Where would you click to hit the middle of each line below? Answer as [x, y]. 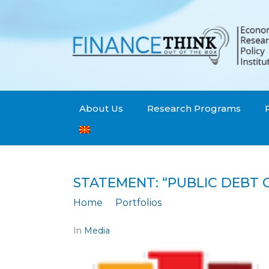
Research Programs [194, 109]
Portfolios [138, 203]
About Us [101, 109]
